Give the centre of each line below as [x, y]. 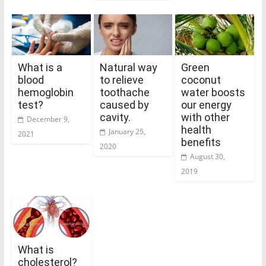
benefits [201, 142]
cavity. [115, 118]
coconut [201, 80]
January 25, [127, 132]
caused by [124, 105]
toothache [124, 93]
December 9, [48, 119]
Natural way [128, 68]
